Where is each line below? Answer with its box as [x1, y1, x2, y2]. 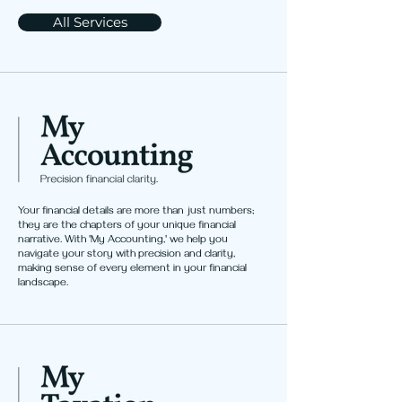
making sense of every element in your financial [18, 263, 247, 276]
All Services [52, 14, 127, 31]
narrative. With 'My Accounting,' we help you [18, 234, 228, 248]
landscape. [18, 277, 68, 291]
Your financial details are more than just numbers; [18, 205, 255, 219]
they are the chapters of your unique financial [18, 220, 236, 233]
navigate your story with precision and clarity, [18, 249, 235, 262]
